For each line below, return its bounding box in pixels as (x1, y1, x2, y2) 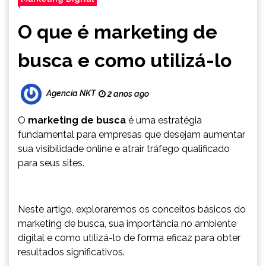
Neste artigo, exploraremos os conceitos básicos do (18, 204, 246, 215)
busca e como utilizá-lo (18, 49, 232, 71)
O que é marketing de (18, 21, 217, 43)
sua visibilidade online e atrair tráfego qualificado (18, 143, 230, 154)
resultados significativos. (18, 246, 125, 258)
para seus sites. (18, 157, 87, 169)
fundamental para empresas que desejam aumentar (18, 129, 245, 140)
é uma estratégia (126, 115, 202, 126)
